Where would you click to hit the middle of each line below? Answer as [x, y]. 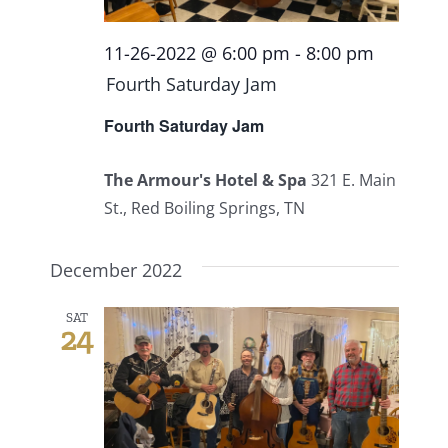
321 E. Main [353, 179]
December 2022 [115, 269]
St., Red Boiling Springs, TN [204, 207]
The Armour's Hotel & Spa [207, 179]
